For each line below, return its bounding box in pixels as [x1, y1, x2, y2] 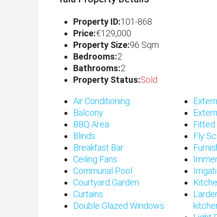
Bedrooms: [73, 51, 117, 62]
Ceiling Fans [73, 154, 117, 165]
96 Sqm [130, 40, 159, 50]
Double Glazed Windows [73, 201, 164, 211]
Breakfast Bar [73, 142, 124, 153]
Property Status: [73, 75, 140, 85]
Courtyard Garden [73, 177, 139, 188]
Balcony [73, 108, 103, 118]
